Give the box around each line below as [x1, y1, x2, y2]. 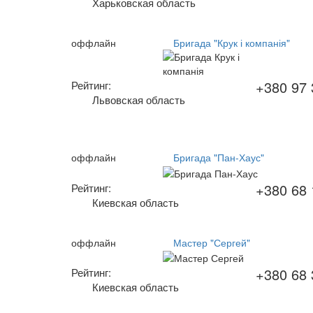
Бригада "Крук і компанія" [173, 36, 291, 50]
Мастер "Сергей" [173, 235, 251, 249]
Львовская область [92, 92, 185, 108]
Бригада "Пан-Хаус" [173, 150, 265, 165]
